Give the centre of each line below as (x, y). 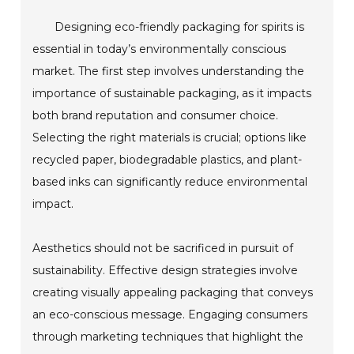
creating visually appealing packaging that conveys (173, 293)
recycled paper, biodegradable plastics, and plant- (168, 160)
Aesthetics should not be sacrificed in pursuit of (163, 249)
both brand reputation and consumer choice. (156, 116)
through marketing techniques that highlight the (168, 337)
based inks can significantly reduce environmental (170, 182)
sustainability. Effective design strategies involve (166, 271)
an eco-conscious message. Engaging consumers (170, 315)
